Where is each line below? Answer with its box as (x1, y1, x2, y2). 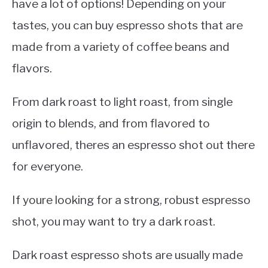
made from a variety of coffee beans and (12, 39, 230, 54)
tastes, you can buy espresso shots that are (12, 17, 243, 32)
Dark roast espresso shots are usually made (12, 247, 243, 262)
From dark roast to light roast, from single (12, 94, 233, 109)
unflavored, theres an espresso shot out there (12, 137, 255, 152)
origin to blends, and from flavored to (12, 115, 210, 130)
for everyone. (12, 159, 83, 173)
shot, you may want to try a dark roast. (12, 214, 215, 229)
